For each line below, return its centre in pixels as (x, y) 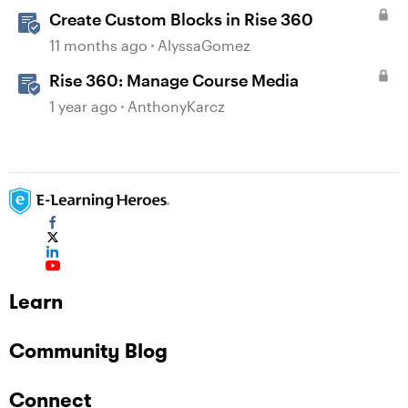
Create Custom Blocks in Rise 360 (181, 19)
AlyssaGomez (204, 45)
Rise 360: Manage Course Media (174, 80)
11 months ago (98, 45)
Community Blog (88, 351)
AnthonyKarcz (176, 106)
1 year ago (83, 106)
